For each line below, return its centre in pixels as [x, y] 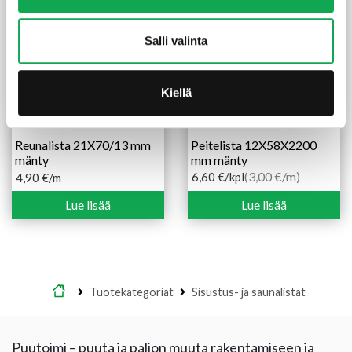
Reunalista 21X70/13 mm [83, 145]
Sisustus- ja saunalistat [249, 292]
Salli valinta [176, 41]
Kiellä [176, 92]
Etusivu [90, 292]
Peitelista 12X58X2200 [254, 145]
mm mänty [219, 160]
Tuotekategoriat [132, 292]
